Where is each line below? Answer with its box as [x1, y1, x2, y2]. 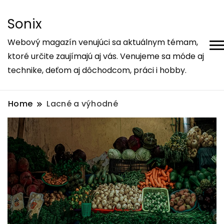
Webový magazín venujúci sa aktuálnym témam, [7, 36, 198, 48]
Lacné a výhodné [46, 98, 118, 109]
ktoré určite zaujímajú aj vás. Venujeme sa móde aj [7, 50, 204, 62]
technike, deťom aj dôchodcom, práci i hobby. [7, 64, 186, 76]
